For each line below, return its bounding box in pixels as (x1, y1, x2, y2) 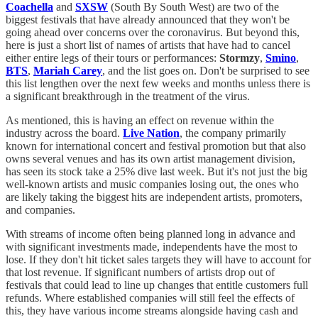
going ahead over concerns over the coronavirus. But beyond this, (6, 26, 300, 39)
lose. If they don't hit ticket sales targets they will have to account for (6, 253, 311, 266)
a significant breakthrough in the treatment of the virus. (6, 90, 250, 103)
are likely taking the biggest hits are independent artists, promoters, (6, 191, 302, 204)
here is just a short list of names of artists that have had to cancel (6, 39, 290, 52)
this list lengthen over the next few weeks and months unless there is (6, 77, 310, 90)
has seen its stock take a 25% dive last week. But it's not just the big (6, 165, 307, 178)
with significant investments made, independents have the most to (6, 241, 297, 253)
